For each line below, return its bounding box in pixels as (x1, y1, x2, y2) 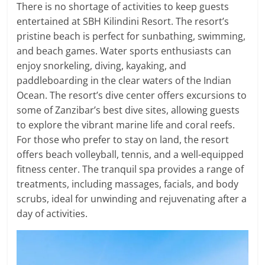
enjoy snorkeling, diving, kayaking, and (17, 59, 187, 73)
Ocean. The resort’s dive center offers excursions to (17, 89, 247, 102)
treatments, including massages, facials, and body (17, 177, 239, 191)
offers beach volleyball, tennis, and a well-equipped (17, 148, 244, 161)
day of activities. (17, 207, 88, 221)
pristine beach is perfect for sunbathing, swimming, (17, 30, 246, 43)
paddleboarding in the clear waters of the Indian (17, 74, 232, 88)
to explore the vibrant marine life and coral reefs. (17, 118, 235, 132)
